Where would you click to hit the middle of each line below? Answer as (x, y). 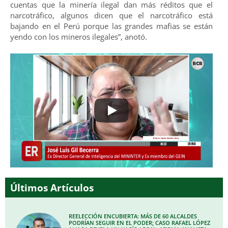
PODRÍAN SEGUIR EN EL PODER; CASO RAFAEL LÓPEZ (140, 223)
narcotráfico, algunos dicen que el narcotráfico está (111, 15)
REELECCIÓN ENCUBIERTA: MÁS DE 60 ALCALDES (133, 216)
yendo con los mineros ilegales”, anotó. (79, 36)
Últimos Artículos (52, 188)
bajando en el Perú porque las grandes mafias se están (111, 26)
